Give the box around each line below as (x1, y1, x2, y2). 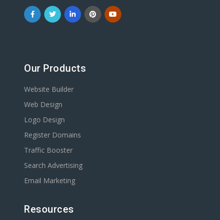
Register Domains (24, 130, 81, 139)
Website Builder (24, 84, 74, 94)
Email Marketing (24, 176, 75, 185)
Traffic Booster (24, 145, 73, 155)
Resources (24, 203, 74, 215)
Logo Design (24, 115, 65, 124)
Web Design (24, 100, 62, 109)
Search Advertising (24, 161, 82, 170)
